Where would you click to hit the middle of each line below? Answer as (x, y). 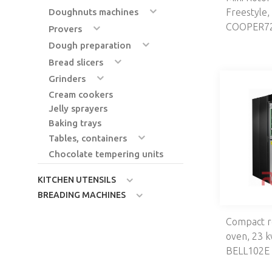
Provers (65, 29)
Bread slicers (76, 62)
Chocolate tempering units (106, 154)
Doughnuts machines (93, 12)
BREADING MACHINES (82, 195)
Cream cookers (81, 94)
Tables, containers (88, 138)
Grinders (67, 79)
